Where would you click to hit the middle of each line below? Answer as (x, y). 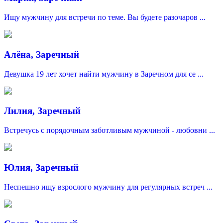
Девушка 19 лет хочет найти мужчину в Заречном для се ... (104, 74)
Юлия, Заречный (41, 167)
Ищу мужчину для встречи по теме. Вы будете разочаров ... (105, 17)
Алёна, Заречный (42, 54)
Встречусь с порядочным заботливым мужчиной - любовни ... (110, 130)
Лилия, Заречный (42, 111)
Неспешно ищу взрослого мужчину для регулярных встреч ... (108, 187)
